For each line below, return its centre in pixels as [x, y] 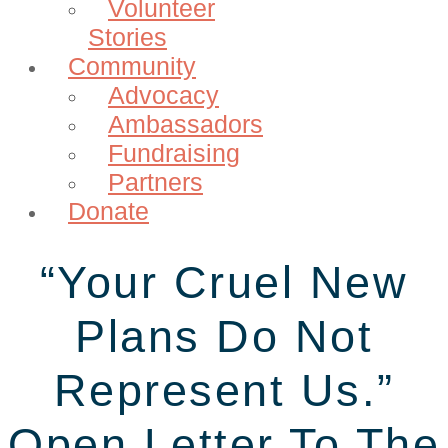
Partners [155, 181]
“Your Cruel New [224, 282]
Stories [127, 36]
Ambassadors [185, 123]
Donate [108, 210]
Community [132, 65]
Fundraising [174, 152]
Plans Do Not [224, 336]
